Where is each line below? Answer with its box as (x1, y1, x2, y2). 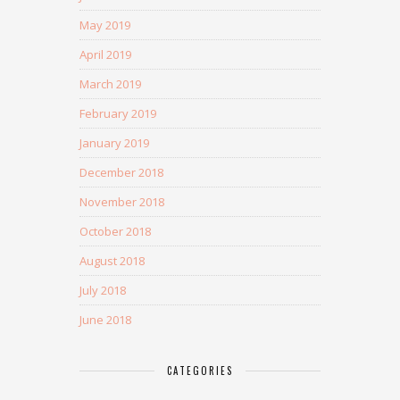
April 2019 (79, 46, 131, 62)
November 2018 (79, 194, 164, 210)
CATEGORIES (167, 363, 233, 378)
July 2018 (79, 282, 126, 298)
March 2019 (79, 76, 141, 92)
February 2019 (79, 105, 156, 121)
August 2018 (79, 253, 145, 269)
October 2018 (79, 223, 151, 239)
